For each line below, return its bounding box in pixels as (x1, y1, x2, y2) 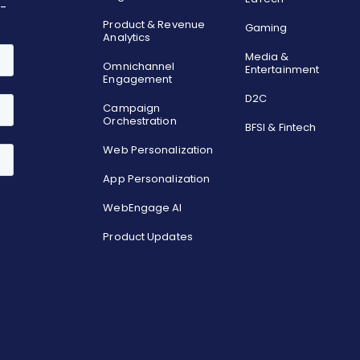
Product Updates (103, 229, 193, 245)
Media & (244, 49, 289, 65)
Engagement (103, 72, 173, 88)
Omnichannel (103, 59, 175, 75)
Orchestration (103, 113, 177, 129)
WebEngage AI (103, 200, 182, 216)
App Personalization (103, 171, 211, 187)
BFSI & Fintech (244, 120, 317, 136)
